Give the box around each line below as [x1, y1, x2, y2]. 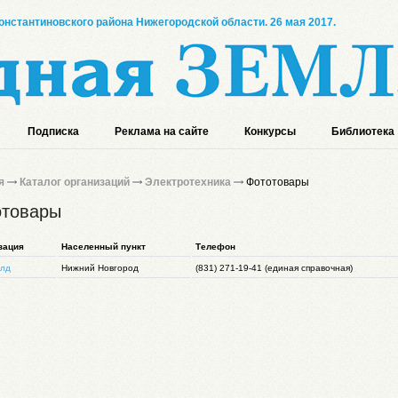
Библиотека [331, 125, 394, 138]
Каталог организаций [20, 176, 130, 188]
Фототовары [243, 176, 309, 188]
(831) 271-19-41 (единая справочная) [195, 263, 353, 273]
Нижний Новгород [61, 263, 139, 273]
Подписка [28, 125, 79, 138]
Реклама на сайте [115, 125, 209, 138]
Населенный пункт [61, 242, 146, 251]
